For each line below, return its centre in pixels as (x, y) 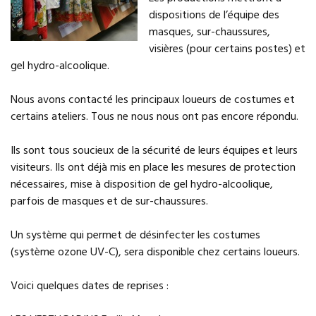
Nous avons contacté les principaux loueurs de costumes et (153, 100)
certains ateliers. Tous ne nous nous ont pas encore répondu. (154, 117)
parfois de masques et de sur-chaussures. (109, 202)
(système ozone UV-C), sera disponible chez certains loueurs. (155, 253)
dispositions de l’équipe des (214, 16)
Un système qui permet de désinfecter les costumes (135, 236)
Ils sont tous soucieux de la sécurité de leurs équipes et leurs (154, 151)
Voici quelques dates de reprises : (90, 286)
